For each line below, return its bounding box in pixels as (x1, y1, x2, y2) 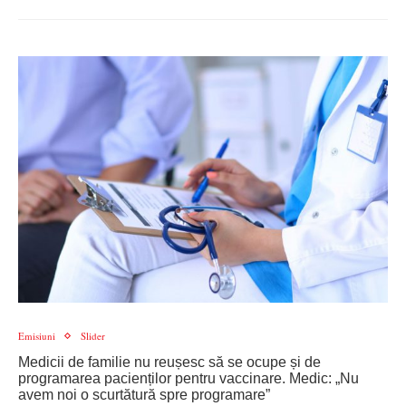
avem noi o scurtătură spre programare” (18, 387, 270, 402)
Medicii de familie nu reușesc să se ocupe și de (18, 354, 321, 370)
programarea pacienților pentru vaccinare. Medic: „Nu (18, 371, 359, 386)
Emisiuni (18, 329, 55, 343)
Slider (81, 329, 105, 343)
